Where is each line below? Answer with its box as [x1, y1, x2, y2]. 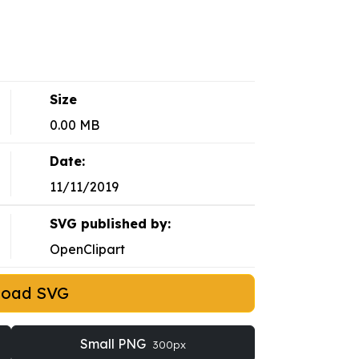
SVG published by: [49, 216, 171, 232]
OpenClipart [49, 241, 125, 258]
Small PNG [79, 336, 149, 353]
